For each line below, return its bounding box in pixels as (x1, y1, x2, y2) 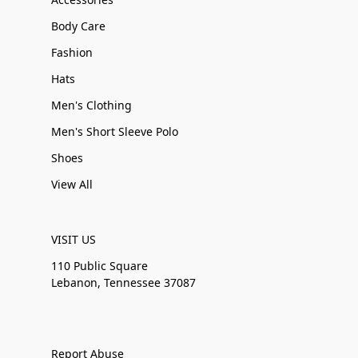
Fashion (51, 45, 93, 60)
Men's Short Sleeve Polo (51, 124, 178, 139)
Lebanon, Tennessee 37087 (51, 275, 196, 290)
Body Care (51, 18, 105, 34)
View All (51, 177, 93, 192)
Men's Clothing (51, 97, 132, 113)
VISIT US (51, 232, 96, 247)
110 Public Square (51, 258, 148, 273)
